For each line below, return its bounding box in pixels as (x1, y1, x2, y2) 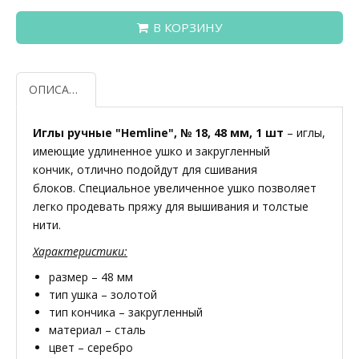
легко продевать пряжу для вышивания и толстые (33, 198, 309, 214)
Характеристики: (33, 243, 127, 259)
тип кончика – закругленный (49, 304, 203, 320)
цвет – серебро (49, 339, 133, 355)
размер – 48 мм (49, 268, 133, 284)
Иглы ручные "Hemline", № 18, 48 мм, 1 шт (33, 124, 284, 140)
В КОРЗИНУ (153, 18, 222, 35)
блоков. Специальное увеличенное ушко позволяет (33, 179, 317, 196)
